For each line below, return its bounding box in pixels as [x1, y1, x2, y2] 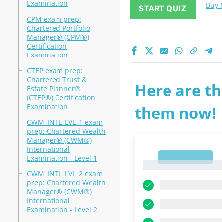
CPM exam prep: [26, 14, 81, 24]
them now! [134, 103, 216, 123]
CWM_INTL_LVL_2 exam [26, 169, 103, 178]
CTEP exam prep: [26, 66, 83, 75]
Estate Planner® [26, 84, 81, 93]
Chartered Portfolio [26, 23, 90, 33]
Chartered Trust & [26, 75, 87, 84]
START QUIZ [138, 4, 187, 13]
